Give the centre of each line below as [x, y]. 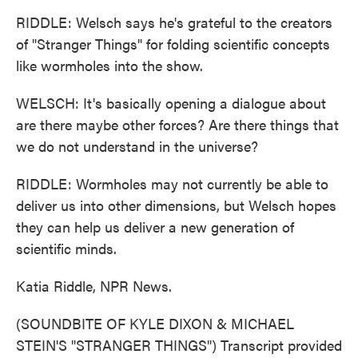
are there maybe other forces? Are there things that [177, 124]
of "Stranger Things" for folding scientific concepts [173, 44]
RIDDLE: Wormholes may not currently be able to [172, 183]
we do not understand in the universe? [137, 146]
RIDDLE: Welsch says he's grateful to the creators [174, 22]
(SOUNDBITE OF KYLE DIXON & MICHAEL [155, 323]
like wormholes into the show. [109, 65]
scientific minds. [66, 248]
